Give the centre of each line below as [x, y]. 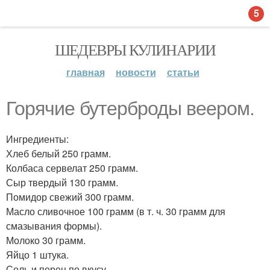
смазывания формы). [54, 226]
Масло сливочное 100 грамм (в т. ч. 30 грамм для [116, 211]
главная [85, 72]
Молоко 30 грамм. [46, 240]
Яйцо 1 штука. [37, 255]
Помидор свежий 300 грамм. [70, 197]
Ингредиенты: [37, 139]
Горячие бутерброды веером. [130, 108]
